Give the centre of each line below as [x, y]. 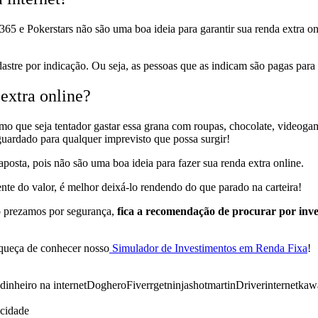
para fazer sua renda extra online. [229, 163]
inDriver [246, 285]
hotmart [210, 285]
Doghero [106, 285]
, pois [40, 163]
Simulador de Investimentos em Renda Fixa [208, 248]
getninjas [173, 285]
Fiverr [140, 285]
